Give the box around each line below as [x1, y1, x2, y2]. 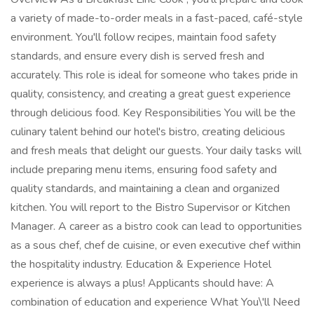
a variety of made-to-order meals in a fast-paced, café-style [11, 11, 303, 26]
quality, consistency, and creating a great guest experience [11, 86, 291, 102]
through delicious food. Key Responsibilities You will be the [11, 105, 296, 121]
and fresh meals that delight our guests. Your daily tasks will [11, 143, 301, 158]
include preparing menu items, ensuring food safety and [11, 162, 277, 177]
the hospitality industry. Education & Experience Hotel [11, 257, 271, 272]
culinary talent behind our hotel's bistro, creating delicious [11, 124, 285, 139]
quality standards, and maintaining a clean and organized [11, 181, 280, 196]
